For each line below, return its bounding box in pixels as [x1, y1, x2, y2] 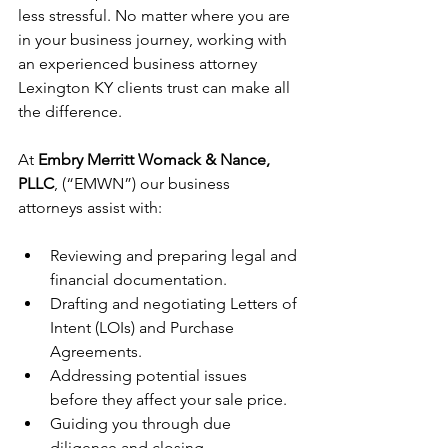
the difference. [18, 102, 122, 122]
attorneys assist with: [18, 198, 162, 218]
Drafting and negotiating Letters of [50, 294, 301, 314]
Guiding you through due [50, 414, 235, 434]
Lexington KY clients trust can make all [18, 78, 294, 98]
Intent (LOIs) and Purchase [50, 318, 238, 338]
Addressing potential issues [50, 366, 251, 386]
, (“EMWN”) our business [54, 174, 234, 194]
